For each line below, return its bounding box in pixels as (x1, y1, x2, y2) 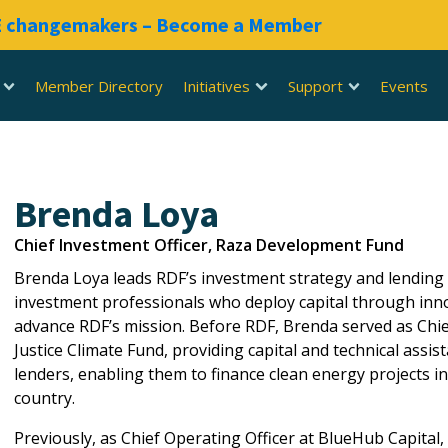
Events (380, 75, 429, 96)
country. (14, 387, 75, 409)
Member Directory (35, 75, 164, 96)
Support (287, 75, 343, 96)
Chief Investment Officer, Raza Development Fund (14, 234, 404, 256)
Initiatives (183, 75, 251, 96)
